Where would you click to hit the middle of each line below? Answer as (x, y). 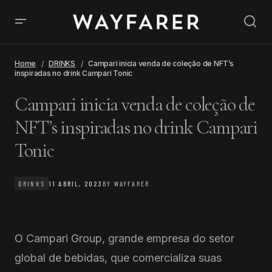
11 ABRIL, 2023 (76, 183)
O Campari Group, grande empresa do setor (124, 238)
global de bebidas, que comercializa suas (118, 258)
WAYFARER (131, 183)
